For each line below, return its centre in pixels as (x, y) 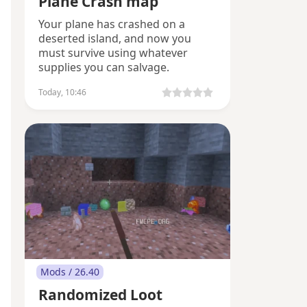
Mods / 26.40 (70, 272)
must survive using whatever (113, 53)
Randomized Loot (100, 295)
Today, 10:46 (62, 92)
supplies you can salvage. (104, 67)
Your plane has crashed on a (112, 24)
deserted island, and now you (115, 38)
